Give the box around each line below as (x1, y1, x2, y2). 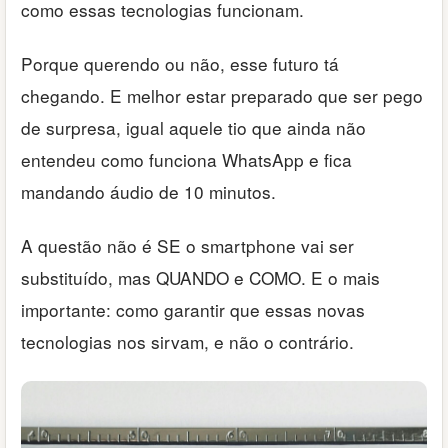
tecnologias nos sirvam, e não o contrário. (21, 329, 354, 355)
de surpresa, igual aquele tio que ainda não (21, 115, 366, 141)
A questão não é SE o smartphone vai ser (21, 233, 354, 259)
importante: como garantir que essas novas (21, 297, 365, 323)
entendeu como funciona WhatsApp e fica (21, 147, 352, 173)
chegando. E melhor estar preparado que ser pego (21, 83, 423, 109)
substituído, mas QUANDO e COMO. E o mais (21, 265, 380, 291)
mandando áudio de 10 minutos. (21, 179, 276, 205)
